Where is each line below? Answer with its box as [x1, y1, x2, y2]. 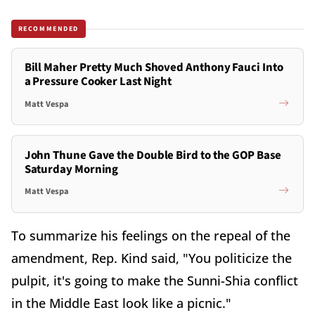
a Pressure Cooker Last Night [24, 73, 172, 91]
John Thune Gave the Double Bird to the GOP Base [24, 146, 281, 164]
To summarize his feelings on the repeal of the [11, 226, 290, 244]
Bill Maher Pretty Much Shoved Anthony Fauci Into [24, 59, 283, 77]
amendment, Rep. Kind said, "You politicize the [11, 249, 292, 266]
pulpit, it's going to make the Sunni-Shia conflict [11, 271, 298, 289]
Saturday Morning [24, 160, 119, 178]
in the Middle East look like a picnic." [11, 294, 231, 311]
